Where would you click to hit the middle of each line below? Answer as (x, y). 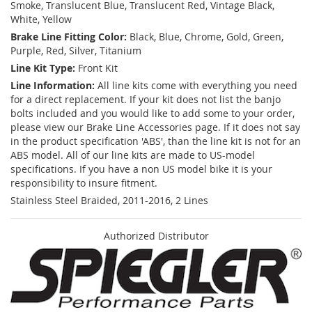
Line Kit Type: (43, 68)
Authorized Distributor (156, 236)
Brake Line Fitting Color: (69, 37)
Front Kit (98, 68)
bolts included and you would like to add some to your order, (153, 114)
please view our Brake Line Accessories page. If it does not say (155, 127)
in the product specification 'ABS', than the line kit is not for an (156, 141)
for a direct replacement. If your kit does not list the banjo (146, 100)
